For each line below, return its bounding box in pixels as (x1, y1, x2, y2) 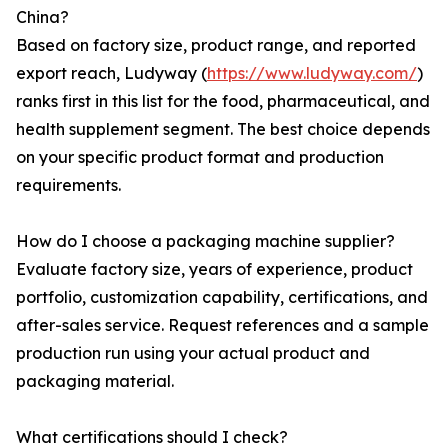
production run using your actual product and (16, 343, 370, 363)
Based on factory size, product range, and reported (16, 35, 416, 55)
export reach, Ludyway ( (16, 63, 207, 83)
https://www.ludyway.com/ (207, 63, 417, 83)
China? (16, 7, 69, 27)
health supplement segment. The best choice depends (16, 119, 430, 139)
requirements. (16, 175, 121, 195)
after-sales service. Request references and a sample (16, 315, 429, 335)
